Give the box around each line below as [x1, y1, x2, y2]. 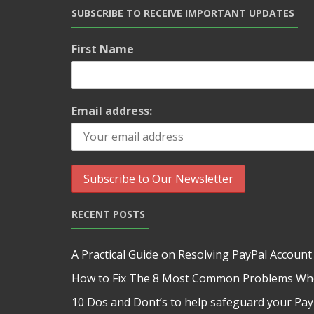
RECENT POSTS [71, 207, 145, 221]
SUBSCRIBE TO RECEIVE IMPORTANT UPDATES [71, 6, 294, 20]
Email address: [71, 103, 152, 118]
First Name [71, 41, 134, 57]
